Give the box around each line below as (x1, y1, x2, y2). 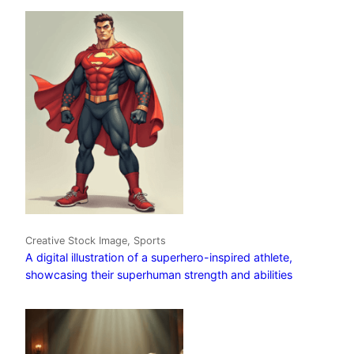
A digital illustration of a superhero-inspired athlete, (25, 250, 292, 265)
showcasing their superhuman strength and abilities (25, 268, 292, 282)
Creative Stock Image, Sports (25, 235, 166, 247)
